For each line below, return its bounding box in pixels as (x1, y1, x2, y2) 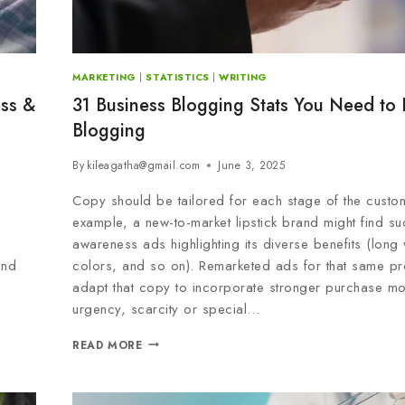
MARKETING (72, 70, 137, 84)
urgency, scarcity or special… (72, 298, 260, 319)
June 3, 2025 (218, 156, 286, 174)
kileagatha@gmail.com (87, 156, 201, 174)
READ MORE (72, 336, 143, 353)
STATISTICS (146, 70, 210, 84)
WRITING (219, 70, 268, 84)
